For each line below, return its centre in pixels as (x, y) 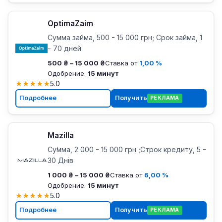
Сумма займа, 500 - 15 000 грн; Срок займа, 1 (125, 37)
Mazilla (60, 135)
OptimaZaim (70, 24)
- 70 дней (64, 48)
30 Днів (60, 160)
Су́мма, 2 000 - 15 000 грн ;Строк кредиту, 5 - (127, 149)
